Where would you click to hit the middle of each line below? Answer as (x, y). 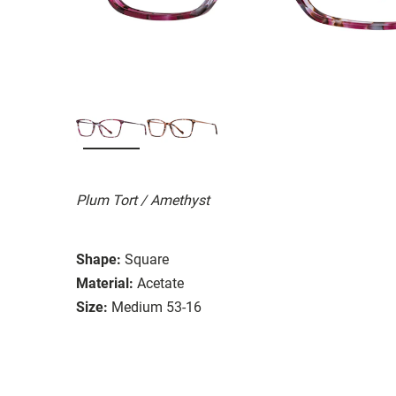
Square (147, 259)
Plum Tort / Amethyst (143, 200)
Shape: (99, 259)
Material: (105, 283)
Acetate (160, 283)
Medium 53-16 (156, 307)
